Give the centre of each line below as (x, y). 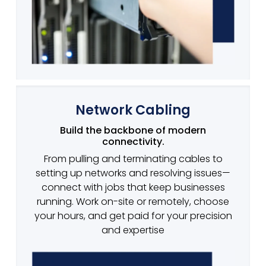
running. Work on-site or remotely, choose (133, 201)
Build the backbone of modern (133, 130)
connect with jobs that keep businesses (133, 187)
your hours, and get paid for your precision (133, 216)
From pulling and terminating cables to (133, 159)
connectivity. (133, 141)
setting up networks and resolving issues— (133, 173)
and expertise (133, 230)
